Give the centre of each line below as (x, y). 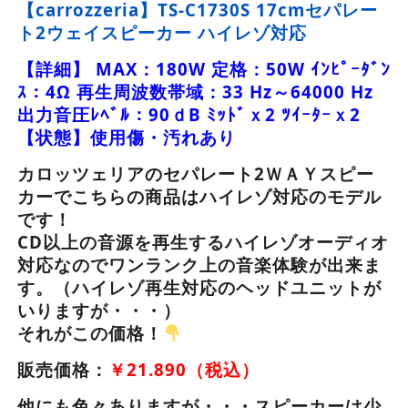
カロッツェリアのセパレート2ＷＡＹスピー (195, 173)
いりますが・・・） (99, 310)
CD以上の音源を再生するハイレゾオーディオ (203, 241)
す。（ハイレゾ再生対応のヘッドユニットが (199, 287)
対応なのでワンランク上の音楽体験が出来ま (199, 264)
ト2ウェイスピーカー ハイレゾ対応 (162, 32)
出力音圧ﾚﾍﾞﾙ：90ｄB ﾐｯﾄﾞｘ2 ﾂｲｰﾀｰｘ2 (189, 114)
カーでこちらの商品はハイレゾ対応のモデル (199, 196)
